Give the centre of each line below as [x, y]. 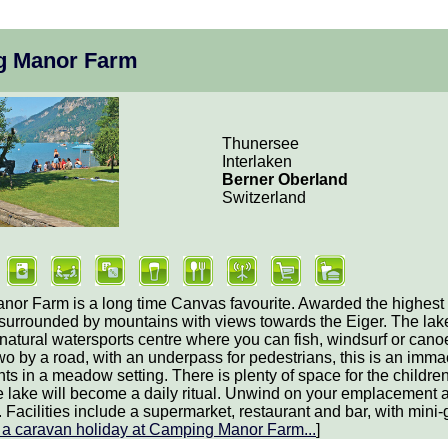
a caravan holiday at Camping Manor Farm [153, 430]
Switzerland [264, 198]
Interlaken [257, 162]
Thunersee [260, 144]
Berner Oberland [285, 180]
